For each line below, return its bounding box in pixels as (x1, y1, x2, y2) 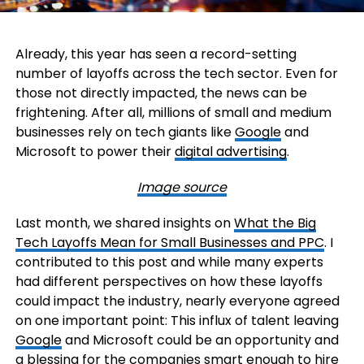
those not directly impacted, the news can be (15, 84, 307, 103)
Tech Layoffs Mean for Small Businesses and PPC (15, 233, 324, 253)
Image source (136, 178, 227, 197)
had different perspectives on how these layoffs (15, 272, 323, 292)
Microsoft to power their (15, 142, 175, 162)
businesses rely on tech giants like (15, 123, 235, 142)
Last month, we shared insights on (15, 214, 234, 233)
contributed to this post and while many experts (15, 253, 323, 272)
